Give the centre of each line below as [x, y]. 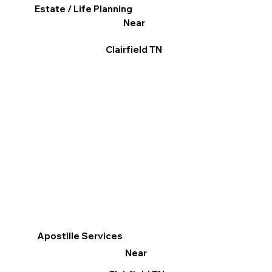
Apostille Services [80, 236]
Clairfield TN [134, 50]
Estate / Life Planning [84, 9]
